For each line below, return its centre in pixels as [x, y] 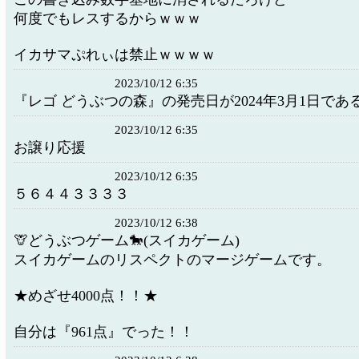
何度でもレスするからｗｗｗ [107, 18]
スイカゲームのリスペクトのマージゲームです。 [172, 260]
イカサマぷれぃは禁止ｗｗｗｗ [115, 54]
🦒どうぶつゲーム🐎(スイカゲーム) [127, 240]
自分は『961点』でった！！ [104, 332]
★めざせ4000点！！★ [86, 296]
